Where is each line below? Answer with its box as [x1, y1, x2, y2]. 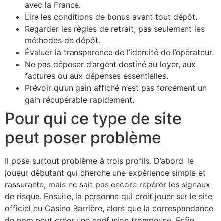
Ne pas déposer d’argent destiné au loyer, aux [25, 59, 196, 70]
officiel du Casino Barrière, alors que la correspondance [5, 203, 213, 214]
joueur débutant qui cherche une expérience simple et [5, 168, 206, 178]
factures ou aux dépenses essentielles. [25, 71, 168, 81]
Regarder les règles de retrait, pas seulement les [25, 24, 205, 34]
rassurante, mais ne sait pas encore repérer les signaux [5, 180, 210, 190]
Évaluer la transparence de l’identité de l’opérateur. [25, 47, 214, 58]
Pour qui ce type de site [5, 109, 182, 129]
